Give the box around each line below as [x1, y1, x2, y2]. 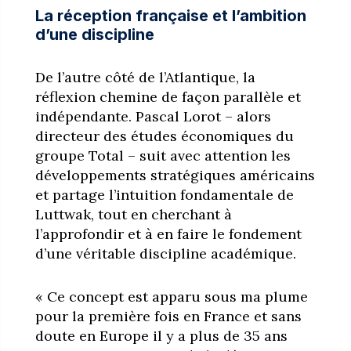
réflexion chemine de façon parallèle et [34, 87, 301, 106]
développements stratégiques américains [34, 165, 315, 184]
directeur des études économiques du [34, 126, 294, 145]
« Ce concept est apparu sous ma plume [34, 287, 308, 306]
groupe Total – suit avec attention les [34, 146, 291, 165]
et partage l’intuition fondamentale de [34, 185, 294, 204]
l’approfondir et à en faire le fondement [34, 224, 302, 243]
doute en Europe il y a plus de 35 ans [34, 326, 288, 345]
